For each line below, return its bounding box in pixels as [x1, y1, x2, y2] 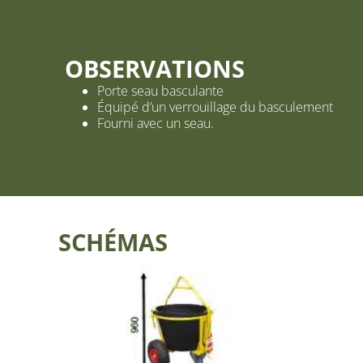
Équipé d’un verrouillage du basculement [97, 98, 333, 117]
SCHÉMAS [58, 226, 168, 258]
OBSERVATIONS [65, 53, 245, 85]
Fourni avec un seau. [97, 114, 214, 133]
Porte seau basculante [97, 82, 224, 100]
